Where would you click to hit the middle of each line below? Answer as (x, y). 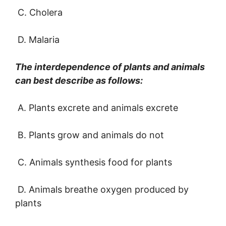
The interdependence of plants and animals (110, 67)
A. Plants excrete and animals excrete (97, 108)
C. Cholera (39, 13)
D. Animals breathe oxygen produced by (102, 190)
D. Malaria (37, 40)
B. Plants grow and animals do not (90, 135)
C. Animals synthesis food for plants (94, 162)
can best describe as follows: (79, 81)
